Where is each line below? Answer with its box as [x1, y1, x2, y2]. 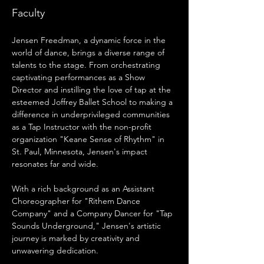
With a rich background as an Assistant [12, 183, 157, 194]
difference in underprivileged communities [12, 109, 172, 120]
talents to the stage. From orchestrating [12, 60, 163, 70]
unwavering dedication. [12, 245, 98, 256]
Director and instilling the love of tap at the [12, 84, 173, 95]
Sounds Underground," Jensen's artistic [12, 220, 163, 231]
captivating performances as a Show [12, 72, 147, 82]
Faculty [12, 6, 45, 19]
